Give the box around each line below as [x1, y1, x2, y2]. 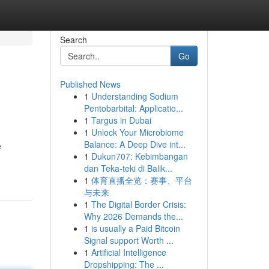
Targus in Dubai [91, 114, 151, 126]
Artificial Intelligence [91, 246, 166, 258]
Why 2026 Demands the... [83, 210, 183, 222]
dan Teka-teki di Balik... [83, 162, 172, 174]
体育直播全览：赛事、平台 [91, 174, 192, 186]
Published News [59, 78, 121, 90]
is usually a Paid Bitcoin [91, 222, 180, 234]
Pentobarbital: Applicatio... [83, 102, 183, 114]
